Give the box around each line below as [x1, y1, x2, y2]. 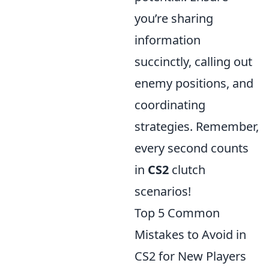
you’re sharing [134, 10, 213, 27]
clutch [169, 162, 205, 178]
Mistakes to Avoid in [134, 226, 246, 243]
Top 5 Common [134, 205, 220, 222]
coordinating [134, 97, 205, 113]
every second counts [134, 140, 249, 157]
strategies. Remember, [134, 118, 259, 135]
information [134, 32, 201, 49]
